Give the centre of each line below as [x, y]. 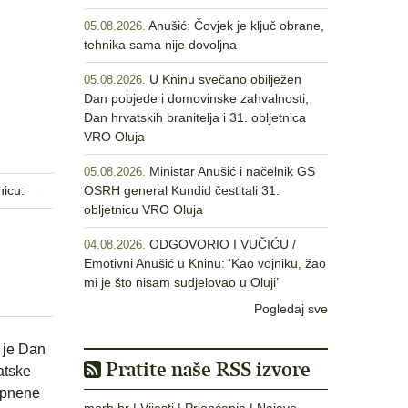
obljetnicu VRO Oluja [143, 209]
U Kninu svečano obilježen [225, 79]
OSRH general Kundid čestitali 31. [182, 190]
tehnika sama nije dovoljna [160, 45]
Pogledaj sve [291, 309]
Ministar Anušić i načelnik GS [232, 171]
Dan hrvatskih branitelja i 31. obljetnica [195, 117]
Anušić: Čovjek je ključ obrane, [236, 25]
